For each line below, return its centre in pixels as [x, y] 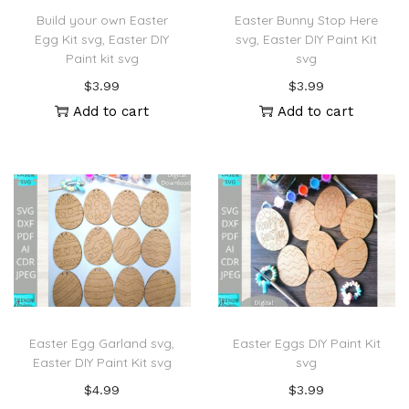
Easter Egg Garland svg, [102, 344]
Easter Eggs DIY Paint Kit [306, 344]
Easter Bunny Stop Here [307, 20]
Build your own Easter [102, 20]
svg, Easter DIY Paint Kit [307, 39]
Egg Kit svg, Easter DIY [102, 39]
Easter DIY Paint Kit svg [102, 363]
